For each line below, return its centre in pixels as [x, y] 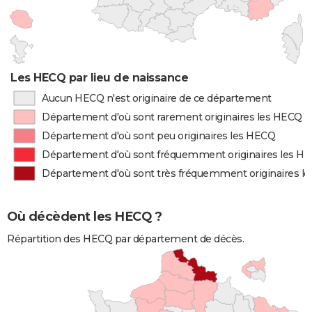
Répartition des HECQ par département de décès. [125, 239]
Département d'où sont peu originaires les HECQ [159, 136]
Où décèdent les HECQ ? [84, 217]
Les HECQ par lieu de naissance [100, 78]
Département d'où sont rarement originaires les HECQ [172, 117]
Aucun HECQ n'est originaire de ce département [156, 98]
